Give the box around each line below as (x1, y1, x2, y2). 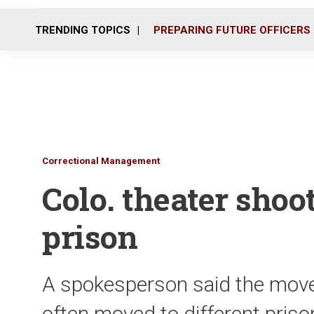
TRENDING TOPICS (35, 23, 130, 36)
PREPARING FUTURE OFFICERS (153, 23, 310, 36)
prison (42, 216, 137, 257)
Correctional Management (42, 156, 160, 166)
